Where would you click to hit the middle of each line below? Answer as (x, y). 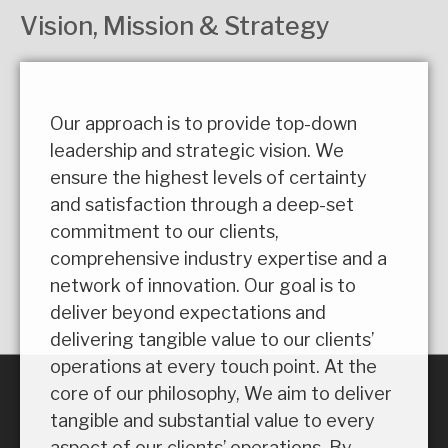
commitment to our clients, (164, 231)
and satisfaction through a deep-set (202, 204)
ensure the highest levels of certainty (208, 177)
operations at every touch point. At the (213, 366)
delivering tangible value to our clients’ (212, 339)
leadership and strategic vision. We (197, 150)
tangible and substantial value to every (212, 420)
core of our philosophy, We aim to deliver (221, 393)
